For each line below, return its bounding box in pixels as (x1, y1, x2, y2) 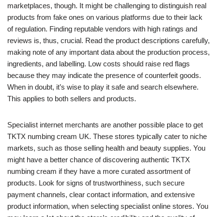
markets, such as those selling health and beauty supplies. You (7, 144, 205, 153)
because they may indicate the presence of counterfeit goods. (7, 71, 201, 80)
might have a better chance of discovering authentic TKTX (7, 155, 190, 164)
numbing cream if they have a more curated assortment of (7, 167, 190, 176)
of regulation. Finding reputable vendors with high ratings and (7, 25, 197, 33)
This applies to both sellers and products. (7, 94, 136, 103)
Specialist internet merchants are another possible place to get (7, 121, 203, 129)
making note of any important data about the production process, (7, 48, 210, 57)
